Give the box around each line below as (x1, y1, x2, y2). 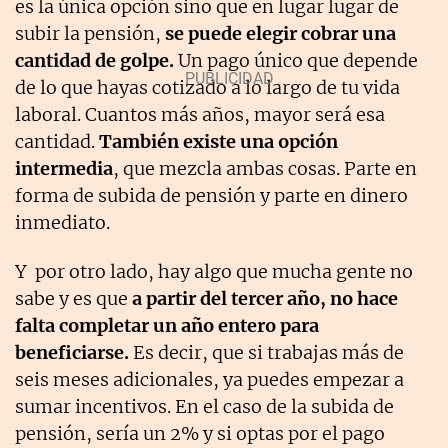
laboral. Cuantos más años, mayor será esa (15, 102, 385, 126)
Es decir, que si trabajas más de (133, 340, 404, 364)
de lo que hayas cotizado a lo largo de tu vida (15, 75, 400, 99)
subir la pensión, (15, 21, 165, 45)
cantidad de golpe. (15, 48, 174, 72)
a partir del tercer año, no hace (132, 286, 398, 310)
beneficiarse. (15, 340, 133, 364)
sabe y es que (15, 286, 132, 310)
